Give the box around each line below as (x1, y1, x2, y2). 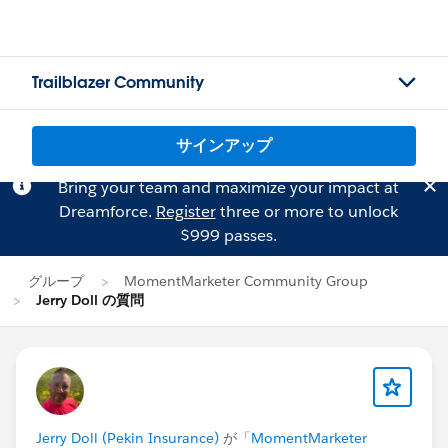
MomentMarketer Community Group (124, 272, 368, 290)
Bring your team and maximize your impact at (57, 177, 399, 198)
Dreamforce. (58, 201, 156, 222)
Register (155, 201, 216, 222)
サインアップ (176, 135, 272, 156)
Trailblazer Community (32, 72, 204, 93)
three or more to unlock (215, 201, 398, 222)
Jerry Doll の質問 (36, 291, 144, 309)
